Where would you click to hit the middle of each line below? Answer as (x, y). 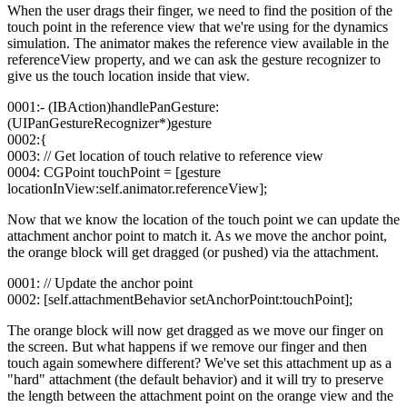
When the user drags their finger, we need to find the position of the (200, 11)
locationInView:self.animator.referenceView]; (137, 189)
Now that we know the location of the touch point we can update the (203, 220)
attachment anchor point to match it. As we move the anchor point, (197, 236)
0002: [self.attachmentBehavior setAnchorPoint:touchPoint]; (180, 300)
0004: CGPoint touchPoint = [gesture (114, 173)
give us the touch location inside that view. (129, 76)
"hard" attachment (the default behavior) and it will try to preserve (195, 380)
